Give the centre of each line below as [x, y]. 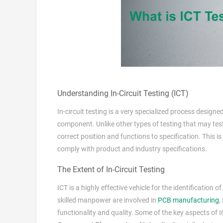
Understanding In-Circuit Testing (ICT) [123, 94]
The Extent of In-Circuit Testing [111, 170]
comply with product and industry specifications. [132, 149]
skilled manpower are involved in [108, 200]
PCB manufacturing [188, 200]
